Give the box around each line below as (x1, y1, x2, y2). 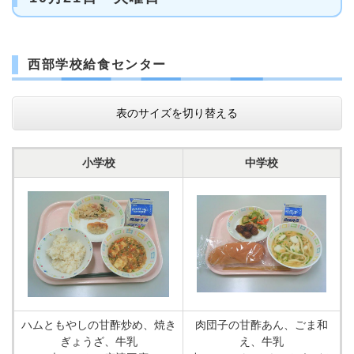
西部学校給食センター (28, 58, 167, 71)
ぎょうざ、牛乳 (59, 335, 137, 348)
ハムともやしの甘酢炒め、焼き (21, 318, 176, 331)
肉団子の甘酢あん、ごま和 (195, 318, 328, 331)
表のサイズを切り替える (116, 107, 238, 119)
